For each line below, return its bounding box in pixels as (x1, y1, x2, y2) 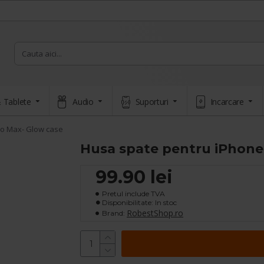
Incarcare (210, 95, 244, 107)
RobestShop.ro (127, 207, 183, 219)
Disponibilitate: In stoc (102, 198, 177, 207)
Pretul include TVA (102, 189, 165, 198)
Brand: (102, 208, 125, 217)
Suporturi (135, 95, 169, 107)
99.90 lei (95, 166, 173, 188)
